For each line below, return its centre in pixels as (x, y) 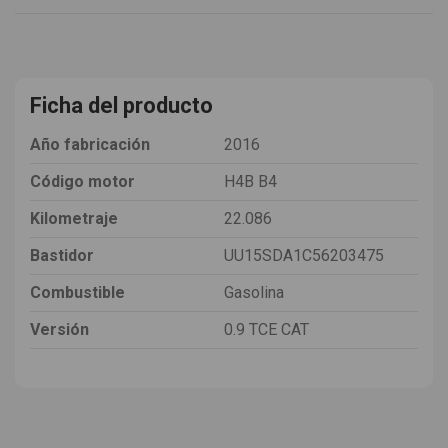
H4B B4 (250, 181)
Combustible (77, 292)
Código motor (82, 181)
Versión (59, 329)
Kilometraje (74, 218)
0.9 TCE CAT (266, 329)
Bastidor (62, 255)
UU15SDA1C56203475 (304, 255)
